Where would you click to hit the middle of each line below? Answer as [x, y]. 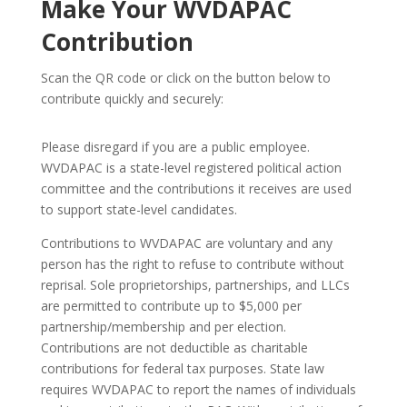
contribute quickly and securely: [132, 98]
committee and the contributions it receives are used [196, 188]
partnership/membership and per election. [163, 326]
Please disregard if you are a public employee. [175, 146]
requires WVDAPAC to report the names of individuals [198, 389]
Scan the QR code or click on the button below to [185, 77]
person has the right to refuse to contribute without [192, 263]
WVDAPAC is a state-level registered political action [191, 167]
